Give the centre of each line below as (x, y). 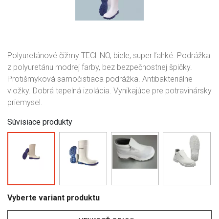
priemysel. (25, 102)
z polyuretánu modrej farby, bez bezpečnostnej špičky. (100, 67)
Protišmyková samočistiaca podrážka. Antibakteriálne (100, 79)
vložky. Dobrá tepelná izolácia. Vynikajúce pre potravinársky (109, 91)
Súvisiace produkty (40, 122)
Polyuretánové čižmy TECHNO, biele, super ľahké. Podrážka (109, 55)
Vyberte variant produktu (54, 198)
